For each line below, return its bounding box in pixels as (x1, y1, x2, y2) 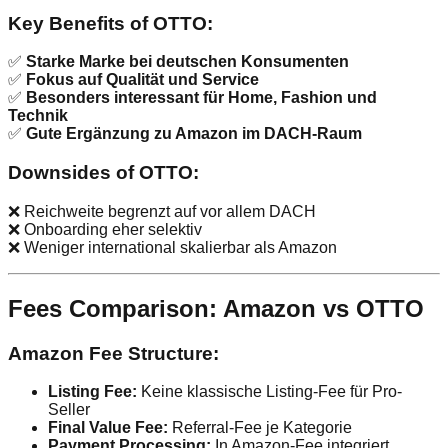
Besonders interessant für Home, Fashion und (26, 89, 377, 107)
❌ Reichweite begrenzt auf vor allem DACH (8, 202, 316, 220)
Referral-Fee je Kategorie (168, 419, 352, 437)
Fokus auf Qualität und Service (26, 71, 259, 89)
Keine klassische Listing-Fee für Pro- (137, 383, 402, 401)
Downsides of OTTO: (8, 162, 199, 184)
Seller (48, 401, 90, 419)
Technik (8, 107, 68, 125)
